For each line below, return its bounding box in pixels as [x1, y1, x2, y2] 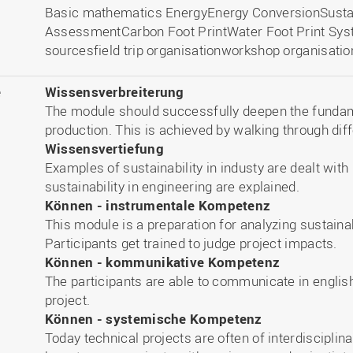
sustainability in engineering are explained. [44, 177, 299, 196]
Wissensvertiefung [44, 139, 164, 158]
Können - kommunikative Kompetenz [44, 253, 281, 272]
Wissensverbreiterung [44, 83, 184, 102]
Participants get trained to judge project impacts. [44, 234, 337, 253]
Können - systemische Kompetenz [44, 310, 262, 329]
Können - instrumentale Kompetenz [44, 196, 271, 215]
